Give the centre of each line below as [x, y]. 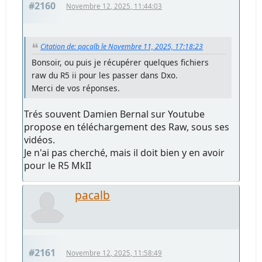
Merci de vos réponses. [76, 88]
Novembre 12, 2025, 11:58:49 [114, 253]
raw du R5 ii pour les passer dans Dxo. [105, 75]
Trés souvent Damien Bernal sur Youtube [115, 114]
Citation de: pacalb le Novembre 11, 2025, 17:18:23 [122, 47]
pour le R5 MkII [58, 166]
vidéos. [40, 140]
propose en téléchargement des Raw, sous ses [127, 127]
